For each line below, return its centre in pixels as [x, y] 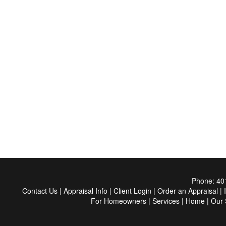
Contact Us [40, 191]
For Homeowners [119, 201]
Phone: [204, 181]
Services [166, 201]
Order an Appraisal [188, 191]
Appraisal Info [86, 191]
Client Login [132, 191]
